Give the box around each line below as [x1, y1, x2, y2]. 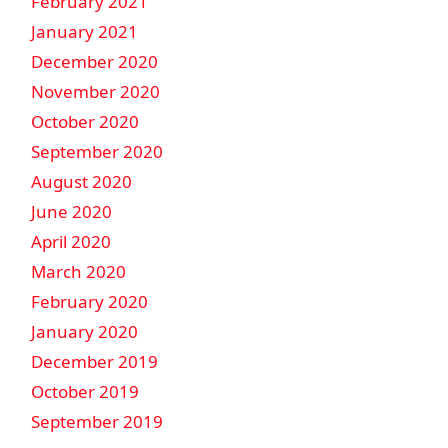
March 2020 [31, 260, 126, 283]
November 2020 [31, 80, 160, 103]
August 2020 [31, 170, 132, 193]
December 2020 [31, 50, 158, 73]
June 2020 [31, 200, 112, 223]
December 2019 [31, 350, 158, 373]
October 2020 [31, 110, 139, 133]
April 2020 [31, 230, 111, 253]
